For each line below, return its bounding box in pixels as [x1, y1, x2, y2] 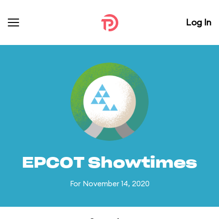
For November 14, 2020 [69, 179, 150, 188]
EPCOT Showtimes [22, 156, 197, 171]
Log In [186, 17, 211, 28]
